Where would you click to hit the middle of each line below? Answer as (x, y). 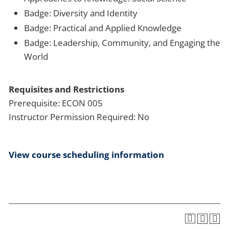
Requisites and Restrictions (66, 89)
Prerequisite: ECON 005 (56, 103)
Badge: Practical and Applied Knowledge (103, 28)
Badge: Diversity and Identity (81, 13)
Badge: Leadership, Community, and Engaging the (122, 42)
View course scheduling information (86, 154)
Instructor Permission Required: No (79, 117)
